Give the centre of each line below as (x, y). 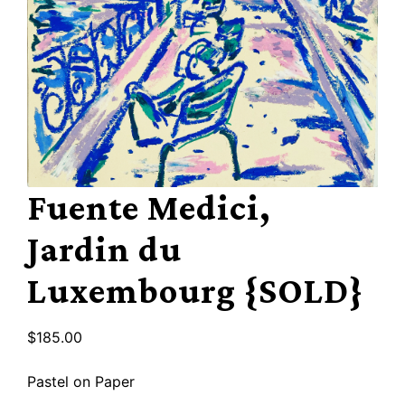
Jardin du (105, 250)
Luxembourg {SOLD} (196, 291)
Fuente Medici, (150, 208)
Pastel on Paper (81, 382)
